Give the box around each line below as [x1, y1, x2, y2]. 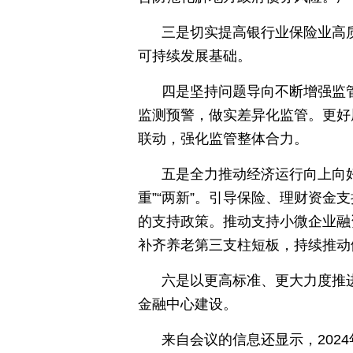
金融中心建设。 [138, 296, 237, 312]
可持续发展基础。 [138, 48, 251, 64]
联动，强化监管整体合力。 [138, 131, 308, 147]
